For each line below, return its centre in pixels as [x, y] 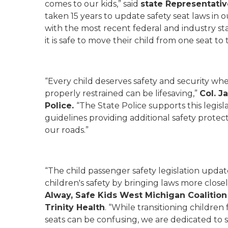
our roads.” [67, 130]
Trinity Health [75, 207]
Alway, [60, 195]
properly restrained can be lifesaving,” [122, 93]
